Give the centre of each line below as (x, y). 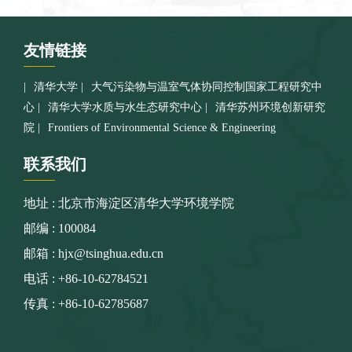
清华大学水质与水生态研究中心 (125, 107)
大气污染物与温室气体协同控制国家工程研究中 (207, 87)
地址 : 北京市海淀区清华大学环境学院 (129, 203)
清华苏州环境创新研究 (270, 107)
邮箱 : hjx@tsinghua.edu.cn (93, 253)
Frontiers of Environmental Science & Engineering (162, 128)
